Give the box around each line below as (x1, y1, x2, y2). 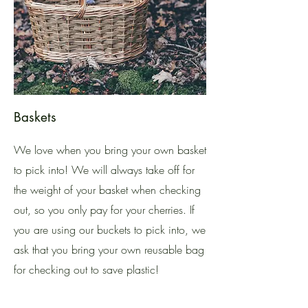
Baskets (14, 109, 56, 126)
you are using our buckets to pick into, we (14, 222, 206, 237)
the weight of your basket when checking (14, 182, 201, 197)
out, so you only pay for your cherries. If (14, 202, 195, 217)
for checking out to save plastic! (14, 262, 162, 277)
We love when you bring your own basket (14, 142, 206, 157)
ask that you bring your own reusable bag (14, 242, 204, 257)
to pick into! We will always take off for (14, 162, 195, 177)
